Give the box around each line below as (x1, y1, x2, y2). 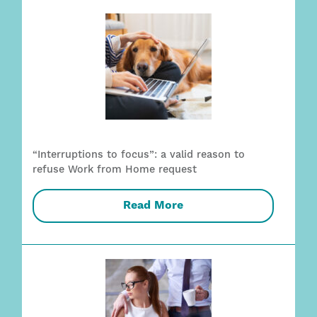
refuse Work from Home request (33, 164, 197, 175)
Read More (123, 200, 183, 212)
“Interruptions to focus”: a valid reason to (33, 149, 246, 160)
